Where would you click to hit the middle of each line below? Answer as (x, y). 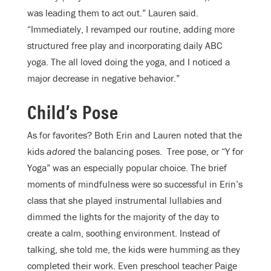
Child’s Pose (73, 111)
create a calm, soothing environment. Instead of (124, 233)
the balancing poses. (121, 152)
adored (61, 152)
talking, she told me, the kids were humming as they (134, 250)
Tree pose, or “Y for (205, 152)
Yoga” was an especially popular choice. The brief (127, 168)
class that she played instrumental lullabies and (125, 201)
